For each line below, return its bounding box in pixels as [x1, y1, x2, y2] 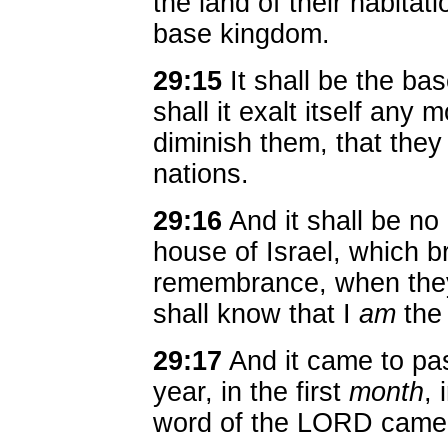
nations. [153, 159, 249, 189]
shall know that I [153, 299, 359, 329]
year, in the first [153, 377, 349, 407]
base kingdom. [153, 19, 330, 49]
